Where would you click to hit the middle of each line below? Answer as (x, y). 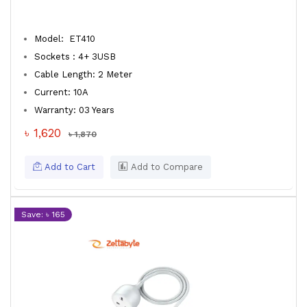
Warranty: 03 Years (77, 110)
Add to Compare (165, 167)
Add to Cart (69, 167)
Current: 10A (61, 92)
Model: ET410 (65, 39)
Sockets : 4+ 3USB (75, 57)
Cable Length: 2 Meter (83, 74)
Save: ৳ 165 (43, 214)
